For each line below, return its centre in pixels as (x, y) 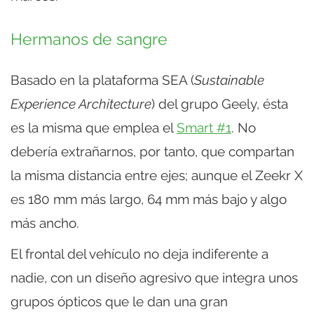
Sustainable (229, 80)
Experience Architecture (81, 103)
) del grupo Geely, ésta (220, 103)
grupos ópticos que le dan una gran (119, 301)
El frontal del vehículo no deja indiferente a (139, 253)
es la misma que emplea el (94, 127)
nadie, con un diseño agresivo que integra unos (154, 277)
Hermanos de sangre (89, 39)
